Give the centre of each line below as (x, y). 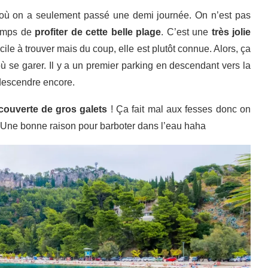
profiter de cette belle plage (98, 32)
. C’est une (186, 32)
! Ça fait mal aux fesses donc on (179, 109)
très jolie (231, 32)
